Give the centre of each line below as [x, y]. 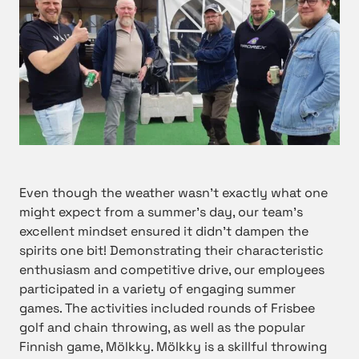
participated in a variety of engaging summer [157, 289]
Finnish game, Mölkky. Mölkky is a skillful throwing [173, 347]
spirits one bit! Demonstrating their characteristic [171, 251]
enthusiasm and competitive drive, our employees [172, 270]
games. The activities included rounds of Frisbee [167, 309]
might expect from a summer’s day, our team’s [161, 212]
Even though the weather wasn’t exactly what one [173, 193]
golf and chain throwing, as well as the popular [162, 328]
